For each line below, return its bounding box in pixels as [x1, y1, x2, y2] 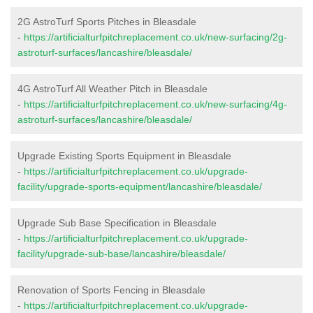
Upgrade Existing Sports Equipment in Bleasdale [17, 150, 231, 161]
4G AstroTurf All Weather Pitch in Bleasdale [17, 82, 208, 94]
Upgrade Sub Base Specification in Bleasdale [17, 217, 217, 228]
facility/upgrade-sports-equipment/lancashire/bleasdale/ [17, 180, 262, 192]
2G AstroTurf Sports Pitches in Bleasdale [17, 15, 196, 27]
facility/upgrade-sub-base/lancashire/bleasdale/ [17, 247, 226, 259]
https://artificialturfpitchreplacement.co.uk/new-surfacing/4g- [24, 98, 287, 110]
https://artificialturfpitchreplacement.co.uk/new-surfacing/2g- [24, 31, 287, 43]
